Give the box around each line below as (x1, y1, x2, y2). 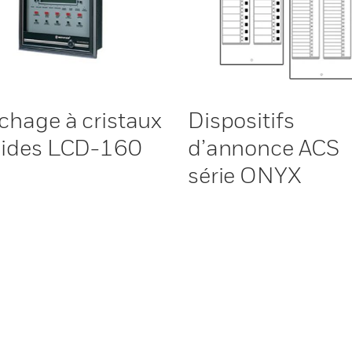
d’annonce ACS (188, 134, 340, 160)
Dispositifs (188, 107, 295, 133)
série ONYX (188, 162, 302, 188)
